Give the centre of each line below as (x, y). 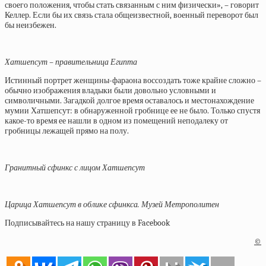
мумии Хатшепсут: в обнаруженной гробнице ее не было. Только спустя (132, 111)
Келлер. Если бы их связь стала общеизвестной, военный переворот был (132, 15)
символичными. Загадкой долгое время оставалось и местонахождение (129, 101)
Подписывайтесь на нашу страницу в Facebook (87, 223)
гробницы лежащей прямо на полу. (67, 131)
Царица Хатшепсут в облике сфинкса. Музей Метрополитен (112, 205)
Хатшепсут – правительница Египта (71, 62)
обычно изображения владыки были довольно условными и (110, 91)
